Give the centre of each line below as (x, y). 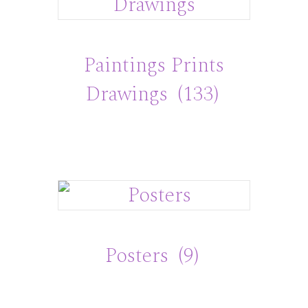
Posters (140, 256)
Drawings (129, 94)
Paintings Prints (154, 65)
